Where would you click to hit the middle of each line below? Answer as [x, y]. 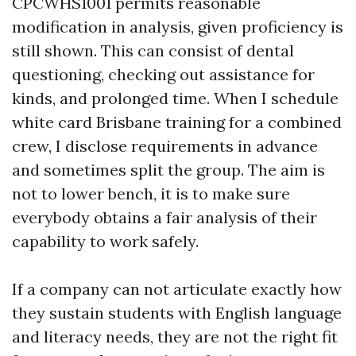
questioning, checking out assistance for [163, 74]
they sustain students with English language [177, 312]
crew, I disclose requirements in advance [165, 145]
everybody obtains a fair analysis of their [164, 217]
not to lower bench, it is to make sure [151, 193]
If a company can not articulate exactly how [177, 288]
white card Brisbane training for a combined [177, 122]
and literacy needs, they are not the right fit [175, 336]
